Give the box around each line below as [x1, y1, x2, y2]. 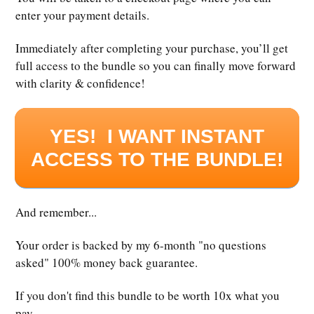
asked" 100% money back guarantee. [15, 254, 198, 271]
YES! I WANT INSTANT [50, 125, 264, 148]
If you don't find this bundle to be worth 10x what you [15, 287, 280, 304]
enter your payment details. [15, 7, 149, 24]
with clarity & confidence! [15, 75, 145, 92]
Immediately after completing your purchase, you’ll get [15, 40, 288, 57]
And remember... [15, 204, 97, 221]
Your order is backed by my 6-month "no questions [15, 237, 266, 254]
